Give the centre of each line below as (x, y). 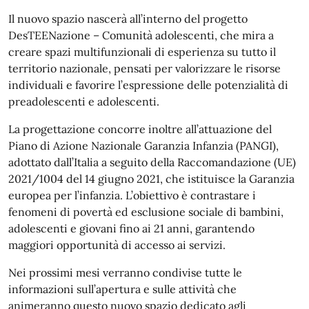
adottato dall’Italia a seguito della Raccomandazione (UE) (152, 162)
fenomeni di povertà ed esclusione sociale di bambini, (146, 212)
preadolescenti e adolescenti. (84, 101)
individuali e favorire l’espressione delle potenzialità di (148, 85)
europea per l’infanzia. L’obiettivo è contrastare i (132, 195)
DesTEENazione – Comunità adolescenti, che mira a (141, 35)
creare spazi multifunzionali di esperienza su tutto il (142, 52)
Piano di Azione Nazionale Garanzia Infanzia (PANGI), (143, 146)
